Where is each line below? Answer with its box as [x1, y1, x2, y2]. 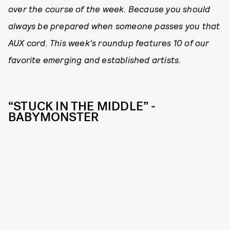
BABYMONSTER [8, 109, 99, 125]
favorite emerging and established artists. [8, 54, 181, 65]
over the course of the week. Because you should [8, 4, 210, 14]
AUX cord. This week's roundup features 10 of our [8, 37, 209, 48]
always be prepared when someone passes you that [8, 21, 220, 31]
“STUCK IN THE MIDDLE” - [8, 98, 156, 114]
